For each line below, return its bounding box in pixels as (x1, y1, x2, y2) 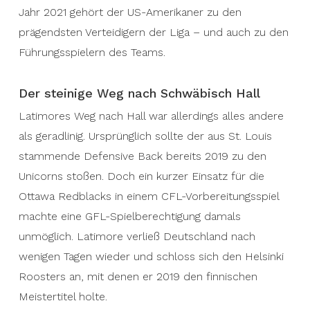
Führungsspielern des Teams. (18, 46, 165, 59)
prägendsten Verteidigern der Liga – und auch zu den (18, 26, 289, 39)
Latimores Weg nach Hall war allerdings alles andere (18, 109, 284, 122)
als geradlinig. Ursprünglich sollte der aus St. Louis (18, 129, 272, 143)
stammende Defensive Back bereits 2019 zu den (18, 149, 266, 163)
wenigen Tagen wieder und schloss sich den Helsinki (18, 250, 284, 263)
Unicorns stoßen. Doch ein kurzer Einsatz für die (18, 170, 264, 183)
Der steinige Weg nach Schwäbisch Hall (18, 86, 260, 100)
